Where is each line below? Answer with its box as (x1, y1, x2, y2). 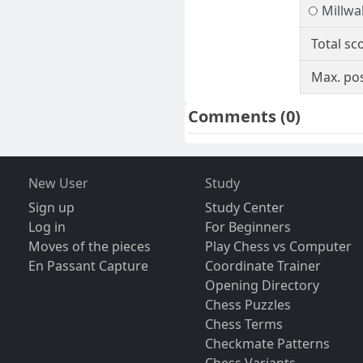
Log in (28, 218, 66, 237)
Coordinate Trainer (205, 257, 322, 275)
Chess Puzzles (205, 296, 292, 314)
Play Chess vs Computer (205, 237, 352, 256)
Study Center (205, 199, 285, 217)
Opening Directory (205, 276, 320, 295)
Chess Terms (205, 315, 284, 334)
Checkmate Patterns (205, 335, 331, 353)
